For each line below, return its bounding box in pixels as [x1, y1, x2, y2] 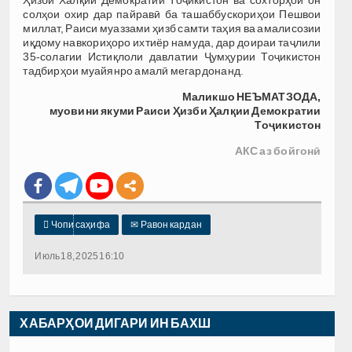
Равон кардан [138, 218, 202, 230]
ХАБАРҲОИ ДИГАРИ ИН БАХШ [20, 316, 211, 330]
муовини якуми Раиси [49, 104, 173, 117]
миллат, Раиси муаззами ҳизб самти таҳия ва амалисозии [23, 21, 321, 35]
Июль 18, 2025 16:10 [35, 250, 125, 262]
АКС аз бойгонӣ [234, 144, 321, 157]
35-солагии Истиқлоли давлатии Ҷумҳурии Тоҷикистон [23, 49, 321, 63]
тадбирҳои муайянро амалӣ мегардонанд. [23, 64, 244, 77]
